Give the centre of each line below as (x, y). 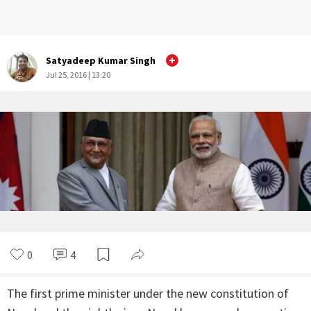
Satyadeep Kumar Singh (101, 60)
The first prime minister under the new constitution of (148, 294)
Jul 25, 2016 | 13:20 (78, 74)
